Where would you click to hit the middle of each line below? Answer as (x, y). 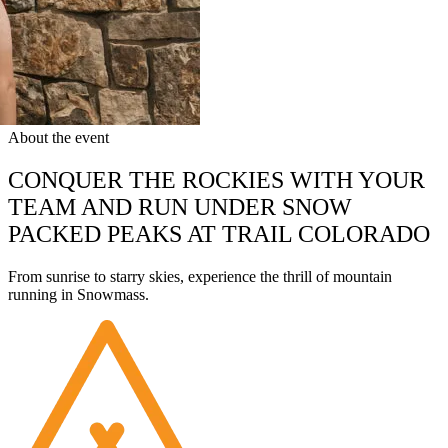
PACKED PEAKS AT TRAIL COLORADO (219, 233)
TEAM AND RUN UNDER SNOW (180, 206)
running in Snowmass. (78, 294)
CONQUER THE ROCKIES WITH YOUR (216, 179)
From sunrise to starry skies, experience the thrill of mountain (200, 276)
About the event (58, 137)
